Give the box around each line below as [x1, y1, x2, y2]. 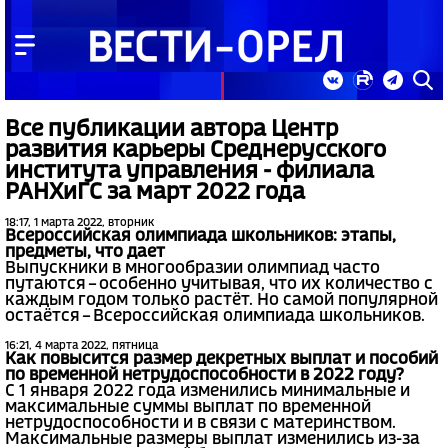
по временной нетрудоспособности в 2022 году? [5, 368, 404, 384]
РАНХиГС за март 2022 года [5, 183, 305, 203]
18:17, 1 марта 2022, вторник [5, 218, 154, 229]
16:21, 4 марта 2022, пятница [5, 341, 158, 352]
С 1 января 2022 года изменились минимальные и [5, 384, 410, 400]
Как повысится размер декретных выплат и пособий [5, 352, 438, 368]
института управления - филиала [5, 162, 374, 182]
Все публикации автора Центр [5, 120, 338, 140]
